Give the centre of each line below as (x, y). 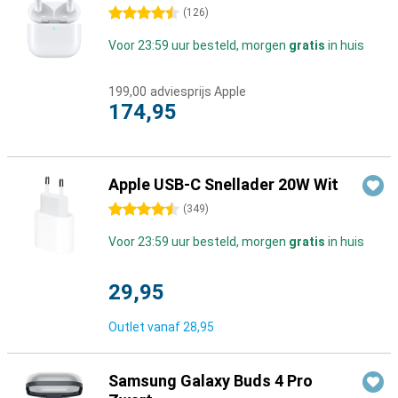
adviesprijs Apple (198, 92)
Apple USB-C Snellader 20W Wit (223, 184)
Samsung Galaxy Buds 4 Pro (211, 381)
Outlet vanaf (146, 327)
